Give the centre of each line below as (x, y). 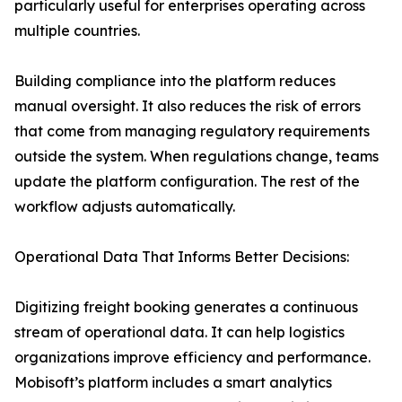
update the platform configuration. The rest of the (187, 182)
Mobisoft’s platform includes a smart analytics (173, 383)
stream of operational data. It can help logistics (179, 332)
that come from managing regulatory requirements (192, 131)
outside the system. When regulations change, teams (197, 157)
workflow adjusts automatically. (125, 207)
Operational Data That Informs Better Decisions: (182, 257)
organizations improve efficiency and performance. (192, 358)
